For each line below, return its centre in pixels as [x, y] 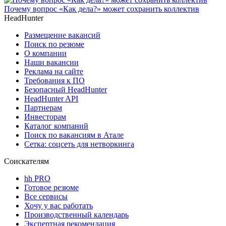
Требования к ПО [54, 80]
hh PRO [37, 178]
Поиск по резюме [54, 44]
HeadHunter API [51, 98]
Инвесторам [45, 117]
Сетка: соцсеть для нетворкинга [79, 144]
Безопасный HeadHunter [66, 89]
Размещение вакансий [62, 35]
